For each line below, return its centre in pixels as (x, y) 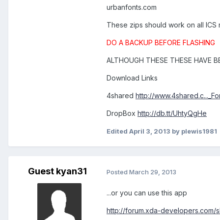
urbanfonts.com (132, 7)
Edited (118, 131)
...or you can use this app (147, 193)
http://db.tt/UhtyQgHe (172, 113)
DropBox (122, 113)
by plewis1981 (194, 131)
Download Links (132, 78)
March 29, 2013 (153, 172)
